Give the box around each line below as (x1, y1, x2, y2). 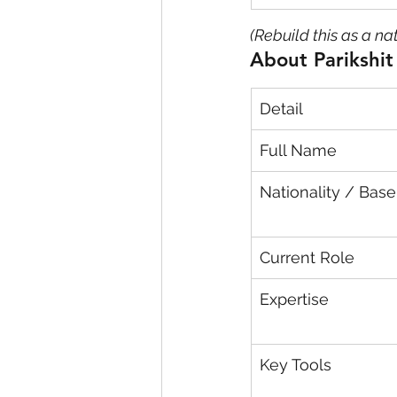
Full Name (260, 141, 337, 160)
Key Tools (260, 355, 331, 375)
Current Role (260, 248, 354, 268)
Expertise (260, 290, 329, 309)
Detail (260, 99, 303, 119)
